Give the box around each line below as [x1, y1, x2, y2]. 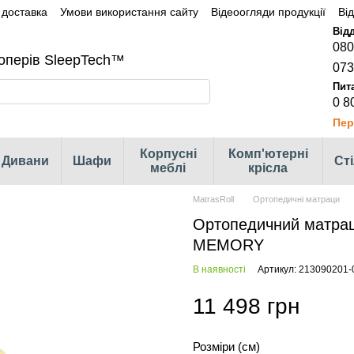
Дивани [2, 154, 50, 168]
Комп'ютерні [228, 147, 308, 160]
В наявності [193, 264, 246, 275]
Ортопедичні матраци [253, 194, 340, 204]
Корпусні [139, 147, 197, 160]
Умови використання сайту [60, 5, 198, 18]
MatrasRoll [193, 194, 234, 204]
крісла [248, 161, 288, 175]
